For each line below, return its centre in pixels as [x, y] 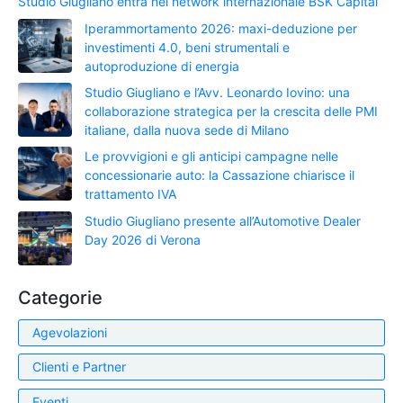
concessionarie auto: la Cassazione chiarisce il [219, 175]
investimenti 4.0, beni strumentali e [187, 47]
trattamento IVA [130, 194]
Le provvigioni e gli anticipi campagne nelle [211, 157]
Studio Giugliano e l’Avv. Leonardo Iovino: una [217, 92]
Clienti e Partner [79, 367]
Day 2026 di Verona [143, 239]
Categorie [60, 297]
